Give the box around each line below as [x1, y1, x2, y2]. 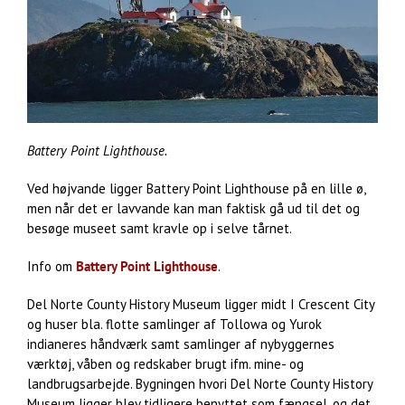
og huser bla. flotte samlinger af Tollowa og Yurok [27, 315, 322, 333]
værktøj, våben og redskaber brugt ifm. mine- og [27, 354, 304, 372]
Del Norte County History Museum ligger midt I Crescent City [27, 295, 374, 313]
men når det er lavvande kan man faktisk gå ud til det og [27, 199, 360, 217]
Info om [27, 257, 76, 275]
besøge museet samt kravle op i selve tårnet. [27, 219, 292, 237]
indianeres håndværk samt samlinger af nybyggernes [27, 334, 334, 353]
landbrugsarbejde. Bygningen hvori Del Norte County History [27, 374, 372, 392]
